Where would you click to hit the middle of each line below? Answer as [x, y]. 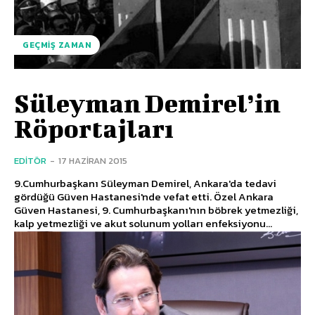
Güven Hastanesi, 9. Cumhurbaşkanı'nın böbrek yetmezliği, [156, 210]
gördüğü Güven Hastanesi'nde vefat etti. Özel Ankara [114, 196]
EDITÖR [30, 160]
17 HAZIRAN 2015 [93, 160]
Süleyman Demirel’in [147, 102]
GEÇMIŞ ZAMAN [57, 45]
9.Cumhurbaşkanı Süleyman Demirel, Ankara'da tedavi [145, 183]
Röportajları [94, 128]
